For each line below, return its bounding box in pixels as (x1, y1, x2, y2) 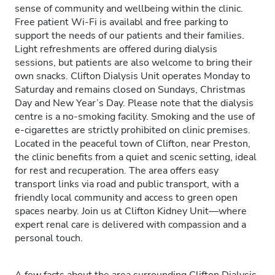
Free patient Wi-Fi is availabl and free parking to (15, 15, 228, 29)
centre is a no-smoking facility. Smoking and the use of (15, 110, 255, 123)
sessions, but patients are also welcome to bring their (15, 56, 252, 69)
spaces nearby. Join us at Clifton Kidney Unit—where (15, 204, 247, 218)
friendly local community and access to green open (15, 191, 238, 204)
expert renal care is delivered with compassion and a (15, 218, 246, 231)
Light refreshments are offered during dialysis (15, 42, 217, 56)
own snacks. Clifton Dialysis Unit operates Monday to (15, 69, 250, 83)
